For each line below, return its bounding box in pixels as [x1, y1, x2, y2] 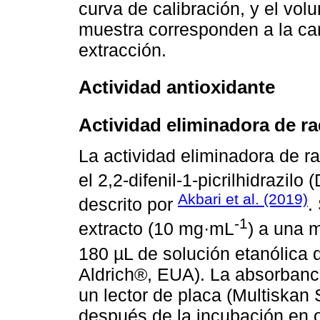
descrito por [79, 194, 178, 215]
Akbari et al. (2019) [178, 190, 308, 207]
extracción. [79, 39, 166, 60]
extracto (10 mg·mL [79, 219, 234, 239]
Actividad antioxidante [79, 77, 275, 98]
